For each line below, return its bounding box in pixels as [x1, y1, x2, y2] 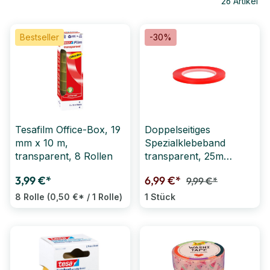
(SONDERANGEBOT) [145, 163, 242, 176]
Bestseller [20, 32, 59, 43]
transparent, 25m [145, 150, 224, 163]
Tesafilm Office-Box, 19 [15, 124, 121, 136]
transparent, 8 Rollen [15, 150, 113, 163]
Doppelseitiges [145, 124, 210, 136]
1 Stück [145, 192, 175, 202]
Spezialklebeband [145, 137, 225, 149]
